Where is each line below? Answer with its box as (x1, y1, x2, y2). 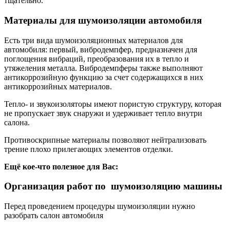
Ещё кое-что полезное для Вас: (4, 162, 118, 171)
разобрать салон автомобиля (4, 211, 103, 220)
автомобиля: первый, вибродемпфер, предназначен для (4, 45, 197, 54)
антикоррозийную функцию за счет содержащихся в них (4, 72, 203, 82)
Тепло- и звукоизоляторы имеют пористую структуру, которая (4, 99, 221, 108)
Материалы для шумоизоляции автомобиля (4, 14, 202, 26)
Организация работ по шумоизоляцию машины (4, 181, 222, 192)
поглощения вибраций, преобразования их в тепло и (4, 54, 189, 63)
